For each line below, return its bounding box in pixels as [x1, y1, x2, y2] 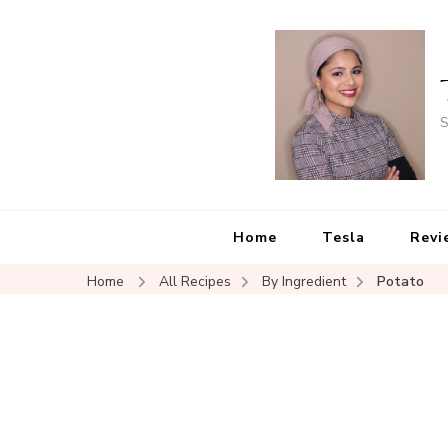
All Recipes [159, 272, 231, 291]
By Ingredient [262, 272, 346, 291]
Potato [377, 272, 424, 291]
